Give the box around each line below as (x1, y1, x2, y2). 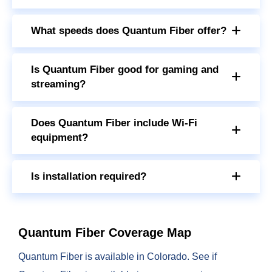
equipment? (31, 131, 88, 143)
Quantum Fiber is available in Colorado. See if (18, 251, 217, 262)
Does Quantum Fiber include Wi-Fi (31, 117, 197, 129)
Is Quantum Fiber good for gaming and (31, 63, 219, 75)
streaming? (31, 78, 86, 90)
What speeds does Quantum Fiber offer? (31, 24, 226, 36)
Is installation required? (31, 170, 146, 182)
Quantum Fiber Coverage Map (18, 225, 191, 239)
